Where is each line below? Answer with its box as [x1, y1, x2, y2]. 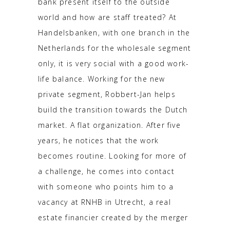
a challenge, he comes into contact [38, 166, 175, 176]
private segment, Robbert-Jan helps [38, 89, 176, 99]
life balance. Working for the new [38, 73, 165, 84]
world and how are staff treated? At [38, 12, 177, 22]
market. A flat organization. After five [38, 120, 181, 130]
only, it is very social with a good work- [38, 58, 189, 68]
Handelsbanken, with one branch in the [38, 27, 190, 37]
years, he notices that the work [38, 135, 159, 145]
